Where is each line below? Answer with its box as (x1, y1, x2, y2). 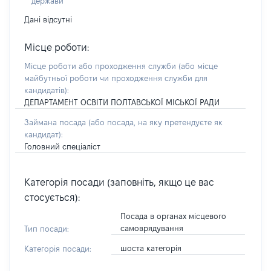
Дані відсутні (24, 15, 72, 24)
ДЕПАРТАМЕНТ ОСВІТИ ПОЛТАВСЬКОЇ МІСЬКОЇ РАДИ (24, 98, 220, 106)
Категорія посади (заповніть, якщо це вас (24, 177, 214, 188)
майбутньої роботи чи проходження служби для (24, 74, 207, 82)
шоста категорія (120, 244, 181, 252)
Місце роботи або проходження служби (24, 62, 178, 70)
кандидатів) (24, 86, 67, 94)
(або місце (178, 62, 218, 70)
